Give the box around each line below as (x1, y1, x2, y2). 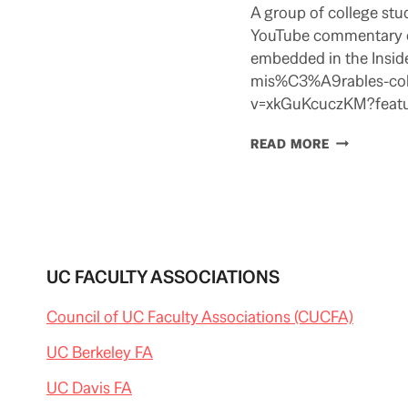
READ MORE (250, 135, 330, 152)
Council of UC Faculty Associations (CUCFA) (46, 306, 353, 327)
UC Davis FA (46, 377, 132, 398)
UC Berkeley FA (46, 342, 153, 362)
